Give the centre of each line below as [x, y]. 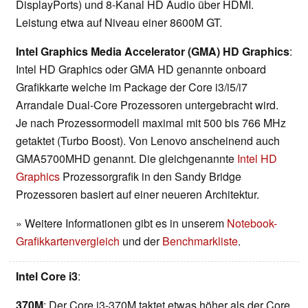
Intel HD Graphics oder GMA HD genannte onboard [141, 69]
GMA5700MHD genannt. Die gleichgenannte [126, 159]
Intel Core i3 [47, 276]
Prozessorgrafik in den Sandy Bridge [151, 177]
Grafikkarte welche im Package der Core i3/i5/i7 [132, 87]
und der [141, 241]
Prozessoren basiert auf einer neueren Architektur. [137, 195]
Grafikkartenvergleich [68, 241]
